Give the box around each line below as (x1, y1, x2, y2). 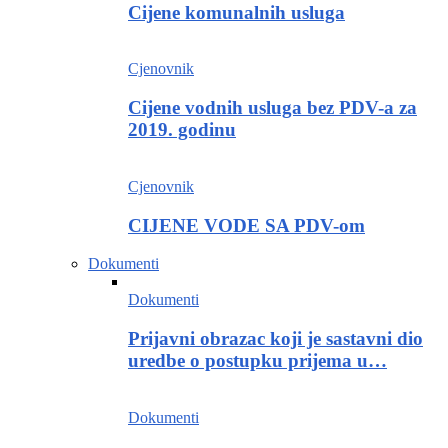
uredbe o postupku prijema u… (128, 349, 387, 371)
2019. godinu (128, 119, 236, 141)
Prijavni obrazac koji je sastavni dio (128, 327, 423, 349)
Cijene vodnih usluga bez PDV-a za (128, 97, 417, 119)
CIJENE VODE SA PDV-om (128, 214, 365, 236)
